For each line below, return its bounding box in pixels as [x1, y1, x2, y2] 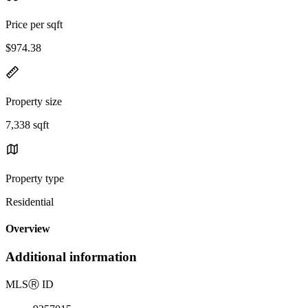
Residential [5, 195, 54, 208]
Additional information [5, 250, 137, 265]
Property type [5, 172, 64, 184]
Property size [5, 95, 62, 107]
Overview [5, 223, 50, 235]
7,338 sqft [5, 118, 49, 131]
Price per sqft [5, 18, 63, 30]
